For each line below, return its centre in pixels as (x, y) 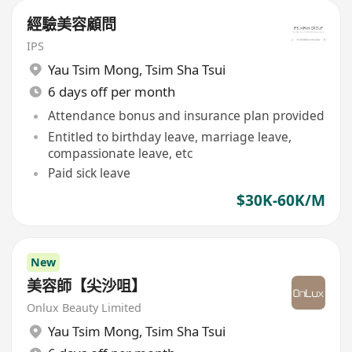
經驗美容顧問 (72, 24)
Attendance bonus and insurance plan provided (186, 116)
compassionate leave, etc (120, 153)
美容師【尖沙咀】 (87, 286)
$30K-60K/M (280, 200)
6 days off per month (111, 91)
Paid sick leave (89, 173)
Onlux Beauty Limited (84, 307)
